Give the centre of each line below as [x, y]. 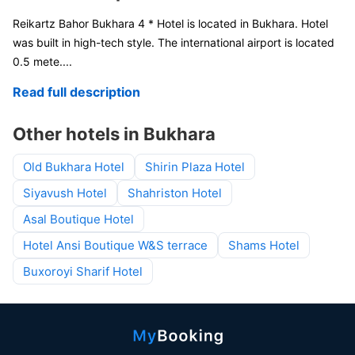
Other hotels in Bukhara [114, 134]
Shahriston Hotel [175, 193]
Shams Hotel [264, 245]
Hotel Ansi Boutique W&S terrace [115, 245]
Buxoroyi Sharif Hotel [83, 271]
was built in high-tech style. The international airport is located [174, 42]
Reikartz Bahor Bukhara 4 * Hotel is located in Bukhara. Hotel [170, 23]
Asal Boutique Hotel [78, 219]
